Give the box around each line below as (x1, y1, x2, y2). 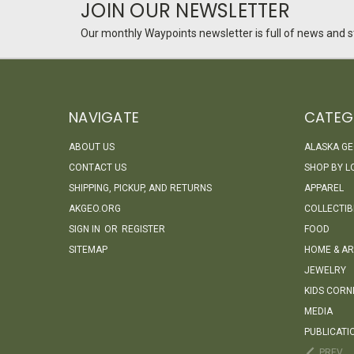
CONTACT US (69, 161, 126, 173)
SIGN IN (69, 223, 103, 235)
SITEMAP (69, 243, 107, 255)
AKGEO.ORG (69, 202, 121, 214)
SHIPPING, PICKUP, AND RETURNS (69, 182, 212, 194)
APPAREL (303, 182, 344, 194)
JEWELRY (303, 264, 346, 276)
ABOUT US (69, 141, 115, 153)
